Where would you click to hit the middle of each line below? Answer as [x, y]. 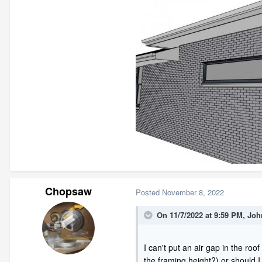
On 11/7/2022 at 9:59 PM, [202, 215]
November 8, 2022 [193, 192]
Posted [149, 192]
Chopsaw [68, 192]
